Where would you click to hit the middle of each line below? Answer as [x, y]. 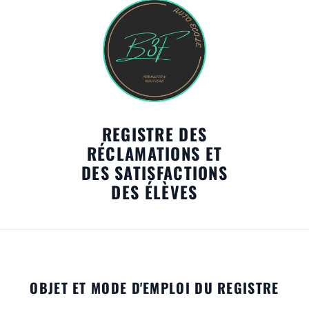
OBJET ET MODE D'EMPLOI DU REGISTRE [154, 288]
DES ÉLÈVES [154, 192]
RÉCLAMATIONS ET [154, 153]
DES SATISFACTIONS [154, 173]
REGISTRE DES [154, 134]
